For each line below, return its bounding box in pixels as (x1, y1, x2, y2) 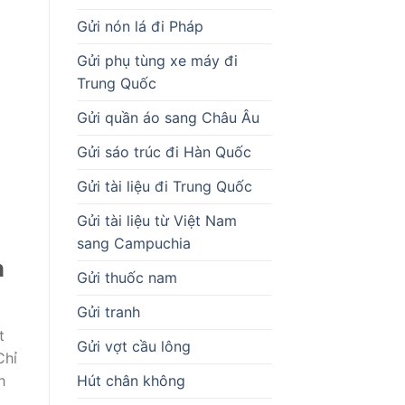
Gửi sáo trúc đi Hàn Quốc (76, 142, 251, 161)
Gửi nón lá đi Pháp (76, 16, 203, 35)
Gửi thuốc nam (76, 268, 177, 287)
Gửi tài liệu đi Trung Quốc (76, 176, 252, 195)
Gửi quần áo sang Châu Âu (76, 108, 259, 127)
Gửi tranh (76, 302, 140, 321)
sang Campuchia (76, 233, 191, 252)
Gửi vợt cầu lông (76, 336, 191, 355)
